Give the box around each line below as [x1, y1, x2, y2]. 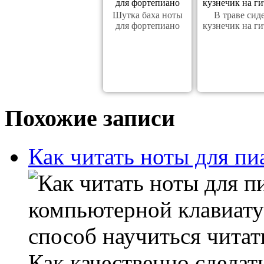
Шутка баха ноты [112, 9, 183, 20]
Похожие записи [5, 105, 175, 132]
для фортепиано [115, 20, 180, 31]
